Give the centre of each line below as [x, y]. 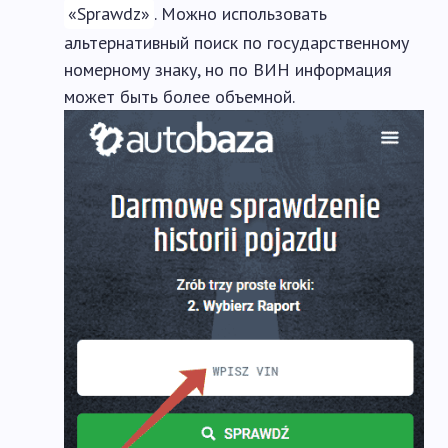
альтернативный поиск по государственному [236, 43]
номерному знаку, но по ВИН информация [228, 70]
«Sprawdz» [109, 14]
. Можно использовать [240, 14]
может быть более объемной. [179, 97]
